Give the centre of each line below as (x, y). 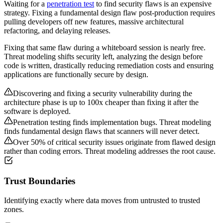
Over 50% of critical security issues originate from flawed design (114, 142)
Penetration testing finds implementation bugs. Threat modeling (112, 122)
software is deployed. (37, 111)
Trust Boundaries (40, 181)
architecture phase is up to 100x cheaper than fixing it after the (101, 102)
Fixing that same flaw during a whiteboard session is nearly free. (105, 47)
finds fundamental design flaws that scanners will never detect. (102, 131)
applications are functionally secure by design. (76, 74)
